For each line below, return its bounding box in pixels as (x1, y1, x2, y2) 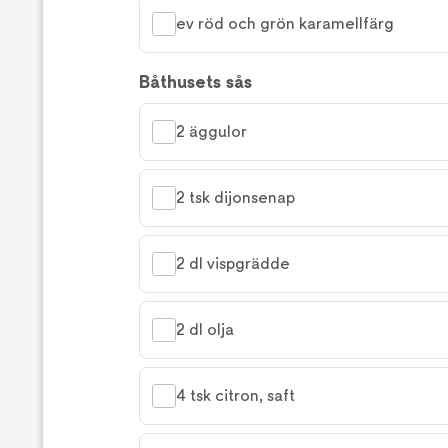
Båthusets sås (139, 71, 252, 93)
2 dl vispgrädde (176, 254, 290, 274)
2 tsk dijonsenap (176, 188, 295, 208)
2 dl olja (176, 320, 234, 340)
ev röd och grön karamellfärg (176, 14, 394, 34)
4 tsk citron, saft (176, 386, 295, 406)
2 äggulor (176, 122, 247, 142)
